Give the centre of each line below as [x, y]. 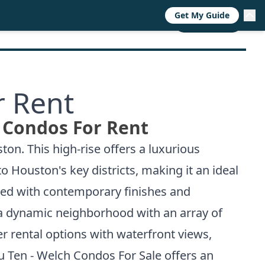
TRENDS [71, 24]
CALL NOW [208, 24]
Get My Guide [202, 15]
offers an [188, 255]
